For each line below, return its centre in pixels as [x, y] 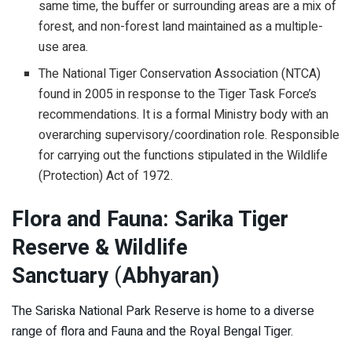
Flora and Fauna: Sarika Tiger [150, 220]
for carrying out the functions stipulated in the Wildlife [183, 156]
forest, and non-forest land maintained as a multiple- [181, 27]
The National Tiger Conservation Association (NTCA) [180, 74]
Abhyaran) [170, 276]
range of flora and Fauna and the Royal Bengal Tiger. [152, 331]
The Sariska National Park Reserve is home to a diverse [163, 311]
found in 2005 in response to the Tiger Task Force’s [178, 95]
